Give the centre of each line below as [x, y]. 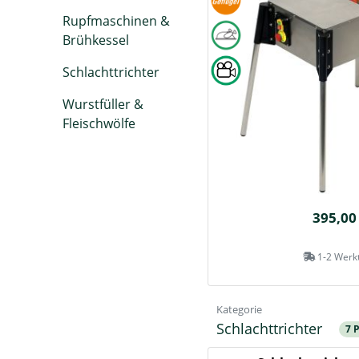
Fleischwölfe [99, 123]
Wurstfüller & [103, 104]
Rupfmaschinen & [116, 21]
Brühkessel [96, 40]
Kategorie [239, 309]
